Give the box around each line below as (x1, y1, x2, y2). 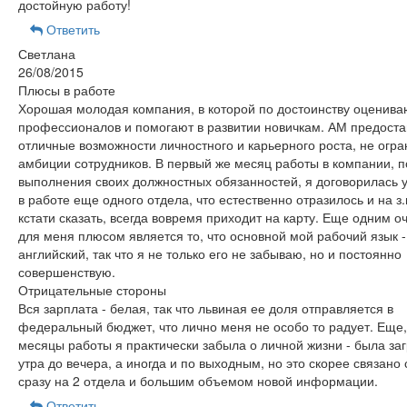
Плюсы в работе (17, 81, 115, 99)
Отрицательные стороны (17, 281, 166, 299)
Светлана (17, 45, 75, 63)
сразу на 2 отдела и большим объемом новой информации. (17, 372, 378, 390)
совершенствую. (17, 263, 115, 281)
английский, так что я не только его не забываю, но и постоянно (17, 244, 402, 263)
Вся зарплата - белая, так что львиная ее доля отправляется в (17, 299, 393, 317)
